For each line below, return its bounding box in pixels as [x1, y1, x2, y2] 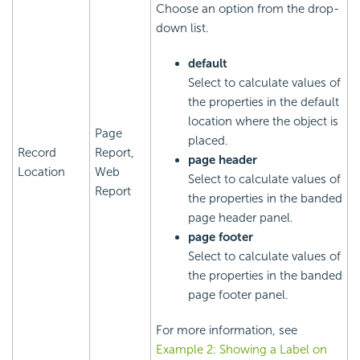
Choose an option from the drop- [156, 2, 339, 17]
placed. [188, 133, 228, 149]
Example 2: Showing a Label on [156, 342, 327, 358]
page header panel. [188, 211, 293, 226]
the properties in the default [188, 95, 339, 110]
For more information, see [156, 323, 297, 338]
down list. [156, 21, 209, 36]
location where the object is [188, 114, 338, 129]
